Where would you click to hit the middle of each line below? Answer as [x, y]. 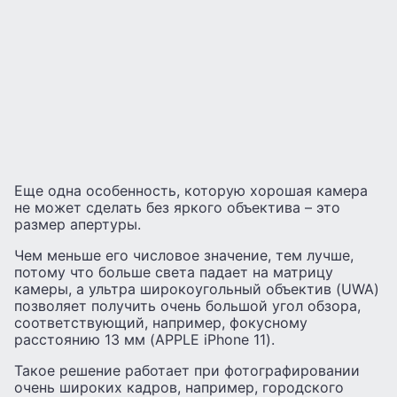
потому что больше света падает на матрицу [174, 272]
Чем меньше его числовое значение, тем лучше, [184, 255]
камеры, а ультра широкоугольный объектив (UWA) [197, 288]
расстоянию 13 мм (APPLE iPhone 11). [144, 339]
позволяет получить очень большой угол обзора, [187, 305]
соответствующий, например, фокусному [161, 322]
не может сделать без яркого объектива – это [177, 207]
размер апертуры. [78, 224]
